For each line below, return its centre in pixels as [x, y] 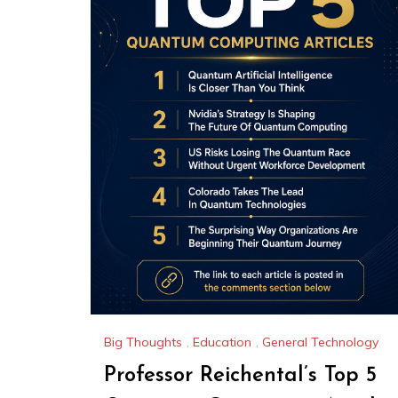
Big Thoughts [143, 342]
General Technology [320, 342]
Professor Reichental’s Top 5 [240, 376]
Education [222, 342]
